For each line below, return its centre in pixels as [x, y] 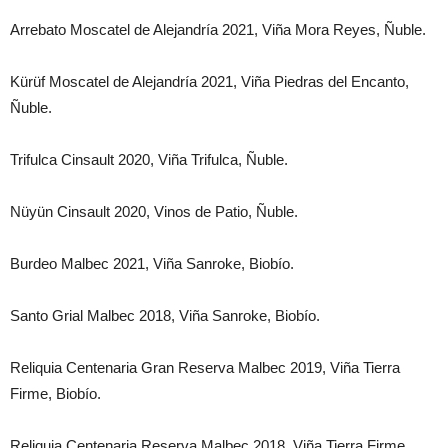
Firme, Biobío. [55, 393]
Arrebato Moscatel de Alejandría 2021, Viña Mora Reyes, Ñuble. [218, 29]
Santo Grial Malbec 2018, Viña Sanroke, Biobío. [165, 315]
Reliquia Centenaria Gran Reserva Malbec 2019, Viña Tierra [205, 367]
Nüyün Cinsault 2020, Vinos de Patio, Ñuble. [154, 211]
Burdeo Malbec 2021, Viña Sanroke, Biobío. [152, 263]
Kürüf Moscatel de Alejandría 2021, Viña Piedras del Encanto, [209, 81]
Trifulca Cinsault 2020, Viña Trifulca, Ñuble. [149, 159]
